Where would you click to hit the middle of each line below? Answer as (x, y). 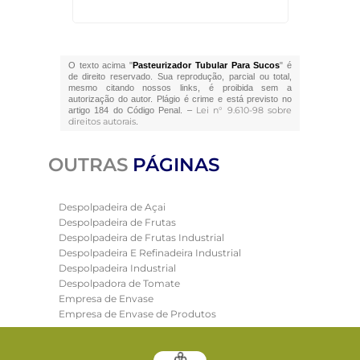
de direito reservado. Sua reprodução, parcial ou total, (180, 77)
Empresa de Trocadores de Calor (137, 329)
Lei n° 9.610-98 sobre (244, 110)
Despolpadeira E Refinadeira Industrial (149, 253)
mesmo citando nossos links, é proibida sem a (180, 88)
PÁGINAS (176, 165)
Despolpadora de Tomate (119, 284)
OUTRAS (90, 165)
